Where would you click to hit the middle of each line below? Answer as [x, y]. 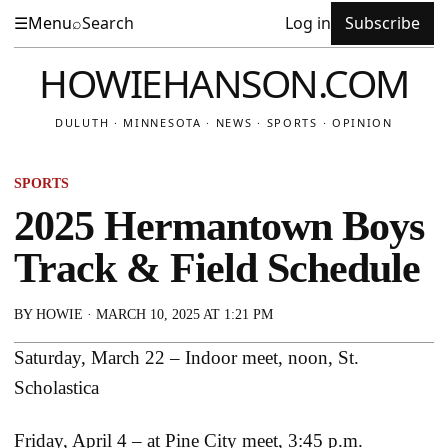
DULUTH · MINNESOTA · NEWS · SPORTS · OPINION [224, 122]
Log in [308, 23]
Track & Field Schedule [217, 268]
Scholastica [56, 387]
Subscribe [382, 23]
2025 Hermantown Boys [219, 226]
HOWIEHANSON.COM [224, 82]
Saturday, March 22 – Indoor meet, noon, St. [186, 357]
